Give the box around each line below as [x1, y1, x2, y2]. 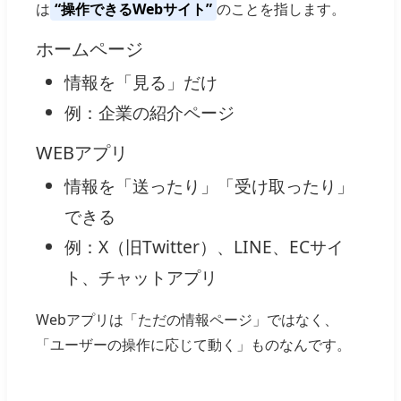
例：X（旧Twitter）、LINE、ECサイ [64, 235, 344, 260]
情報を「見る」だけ [64, 70, 218, 95]
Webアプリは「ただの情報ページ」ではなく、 [36, 310, 338, 330]
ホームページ [36, 37, 143, 62]
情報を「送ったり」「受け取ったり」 [64, 174, 354, 199]
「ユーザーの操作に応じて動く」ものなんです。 [36, 335, 351, 355]
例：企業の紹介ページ [64, 100, 235, 125]
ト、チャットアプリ [64, 265, 218, 290]
